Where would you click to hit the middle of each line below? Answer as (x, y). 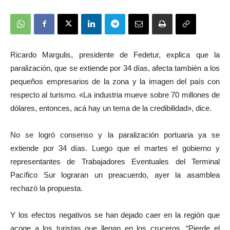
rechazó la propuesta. (46, 188)
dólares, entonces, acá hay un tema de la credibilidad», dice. (111, 108)
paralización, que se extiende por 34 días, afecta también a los (115, 68)
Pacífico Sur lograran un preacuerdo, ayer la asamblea (115, 175)
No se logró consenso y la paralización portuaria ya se (115, 135)
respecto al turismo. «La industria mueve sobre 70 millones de (115, 94)
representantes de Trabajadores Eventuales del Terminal (115, 161)
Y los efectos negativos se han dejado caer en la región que (115, 215)
